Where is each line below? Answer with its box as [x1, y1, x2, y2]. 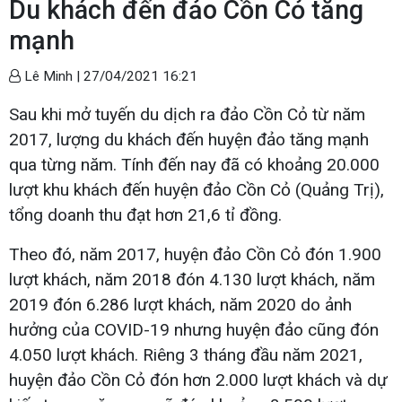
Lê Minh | [21, 67, 83, 84]
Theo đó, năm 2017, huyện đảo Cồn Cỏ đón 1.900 [9, 243, 381, 265]
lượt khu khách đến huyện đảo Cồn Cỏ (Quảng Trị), [9, 179, 384, 200]
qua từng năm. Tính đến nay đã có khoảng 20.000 [9, 153, 380, 175]
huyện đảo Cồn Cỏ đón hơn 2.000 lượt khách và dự [9, 369, 388, 390]
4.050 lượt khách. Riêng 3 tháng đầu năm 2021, [9, 344, 363, 365]
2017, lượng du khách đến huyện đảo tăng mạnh [9, 128, 369, 150]
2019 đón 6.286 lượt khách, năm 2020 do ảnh [9, 293, 352, 315]
